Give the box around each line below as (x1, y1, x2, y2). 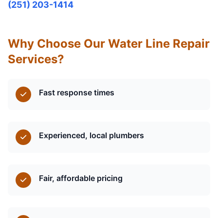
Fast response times (39, 87, 114, 97)
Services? (8, 52, 64, 66)
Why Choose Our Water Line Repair (8, 36, 210, 51)
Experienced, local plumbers (39, 130, 144, 140)
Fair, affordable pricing (39, 173, 123, 183)
